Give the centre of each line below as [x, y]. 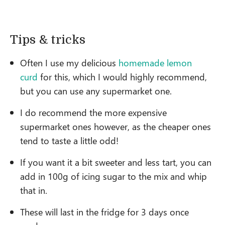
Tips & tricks [48, 39]
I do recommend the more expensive [93, 112]
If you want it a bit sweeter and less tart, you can [116, 162]
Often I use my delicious [69, 62]
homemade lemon [155, 62]
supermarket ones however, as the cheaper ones [116, 126]
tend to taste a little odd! [69, 140]
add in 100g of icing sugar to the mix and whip [114, 176]
